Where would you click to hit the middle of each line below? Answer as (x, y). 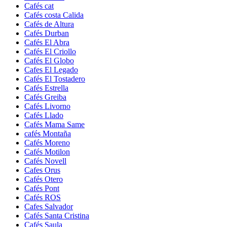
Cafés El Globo (49, 61)
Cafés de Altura (49, 24)
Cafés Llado (44, 116)
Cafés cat (39, 6)
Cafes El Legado (51, 70)
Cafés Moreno (47, 143)
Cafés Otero (44, 179)
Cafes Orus (42, 170)
